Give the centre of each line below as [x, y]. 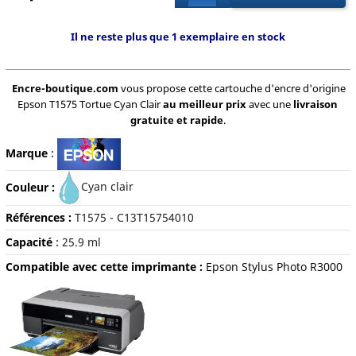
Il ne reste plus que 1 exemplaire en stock [178, 36]
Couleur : [31, 187]
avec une [270, 104]
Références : [40, 218]
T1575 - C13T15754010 [134, 218]
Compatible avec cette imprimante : [105, 267]
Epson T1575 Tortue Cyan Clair [91, 104]
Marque [26, 153]
